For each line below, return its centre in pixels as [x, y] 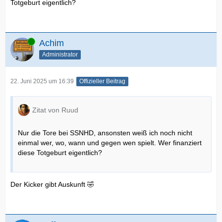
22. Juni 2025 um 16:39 [42, 81]
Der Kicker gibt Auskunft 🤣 [52, 184]
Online [19, 41]
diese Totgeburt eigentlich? [60, 152]
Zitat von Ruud [55, 110]
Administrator [60, 54]
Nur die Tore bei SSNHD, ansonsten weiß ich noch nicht [105, 133]
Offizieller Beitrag [102, 81]
